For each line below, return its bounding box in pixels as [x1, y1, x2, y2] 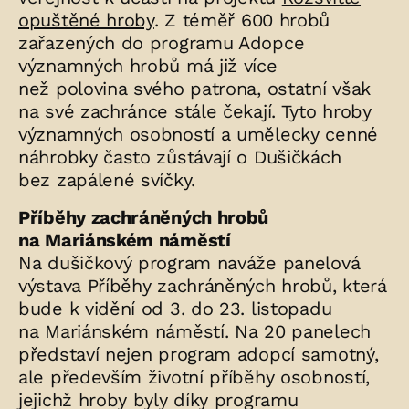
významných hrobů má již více [18, 55, 278, 77]
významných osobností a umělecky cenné [18, 123, 378, 145]
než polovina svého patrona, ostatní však [18, 78, 372, 100]
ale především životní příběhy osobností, [18, 366, 371, 388]
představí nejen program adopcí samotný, [18, 343, 379, 365]
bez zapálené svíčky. [18, 169, 195, 191]
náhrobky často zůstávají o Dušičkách [18, 146, 341, 168]
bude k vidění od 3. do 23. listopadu [18, 298, 332, 320]
